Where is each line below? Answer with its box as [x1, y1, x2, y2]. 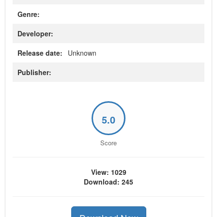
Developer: [17, 29, 53, 38]
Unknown [66, 48, 96, 58]
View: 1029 [91, 167, 126, 177]
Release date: [17, 48, 62, 58]
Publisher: [17, 67, 51, 77]
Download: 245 [84, 177, 133, 186]
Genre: [17, 9, 40, 19]
